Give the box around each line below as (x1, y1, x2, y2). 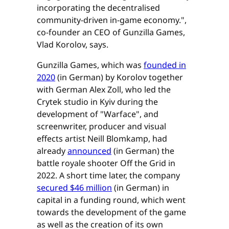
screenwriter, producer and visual (37, 121, 166, 132)
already (37, 145, 67, 157)
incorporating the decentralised (37, 2, 160, 14)
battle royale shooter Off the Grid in (37, 157, 175, 169)
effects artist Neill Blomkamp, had (37, 133, 167, 145)
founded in (144, 59, 186, 71)
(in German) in (112, 182, 169, 194)
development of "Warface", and (37, 108, 158, 120)
